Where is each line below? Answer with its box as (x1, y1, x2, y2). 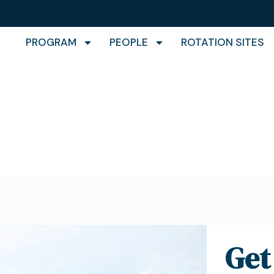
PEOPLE (109, 35, 148, 49)
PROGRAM (25, 35, 76, 49)
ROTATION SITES (180, 35, 264, 49)
